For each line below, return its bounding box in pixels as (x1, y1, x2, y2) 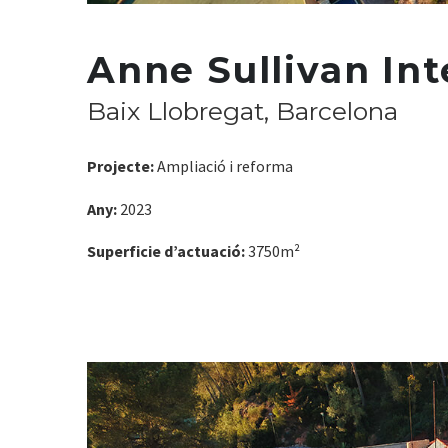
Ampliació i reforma (154, 155, 293, 176)
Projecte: (87, 155, 154, 176)
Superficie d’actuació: (87, 241, 245, 262)
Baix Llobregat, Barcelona (87, 95, 398, 126)
